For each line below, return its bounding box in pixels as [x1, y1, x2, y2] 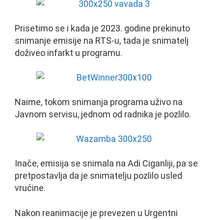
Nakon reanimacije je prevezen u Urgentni [15, 207, 178, 218]
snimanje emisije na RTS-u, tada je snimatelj [15, 35, 189, 46]
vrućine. [15, 183, 46, 193]
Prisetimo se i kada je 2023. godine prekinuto [15, 23, 190, 33]
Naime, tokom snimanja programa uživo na [15, 97, 183, 108]
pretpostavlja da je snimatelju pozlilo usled [15, 170, 182, 181]
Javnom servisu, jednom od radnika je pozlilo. [15, 109, 191, 120]
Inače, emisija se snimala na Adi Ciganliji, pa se [15, 158, 198, 169]
